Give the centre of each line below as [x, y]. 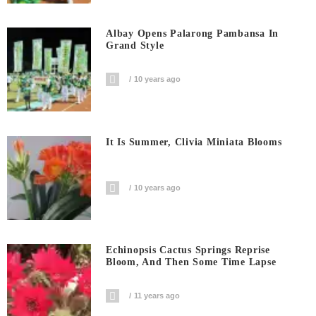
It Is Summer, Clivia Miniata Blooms [194, 142]
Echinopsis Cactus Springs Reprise [188, 250]
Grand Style [135, 46]
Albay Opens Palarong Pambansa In [193, 34]
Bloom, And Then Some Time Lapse [191, 262]
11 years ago [157, 296]
